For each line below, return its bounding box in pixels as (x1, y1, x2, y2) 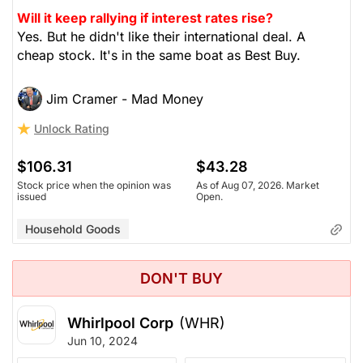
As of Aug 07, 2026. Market (196, 179, 319, 192)
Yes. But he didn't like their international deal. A (17, 28, 305, 45)
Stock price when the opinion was (17, 179, 171, 192)
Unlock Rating (34, 122, 109, 136)
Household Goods (25, 222, 121, 237)
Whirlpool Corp (67, 314, 173, 332)
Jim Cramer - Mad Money (46, 91, 203, 108)
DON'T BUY (140, 270, 223, 288)
